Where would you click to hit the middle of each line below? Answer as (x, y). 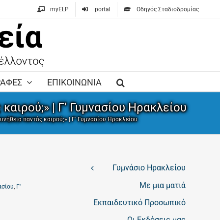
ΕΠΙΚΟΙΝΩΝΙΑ (74, 82)
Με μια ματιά (163, 186)
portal (103, 9)
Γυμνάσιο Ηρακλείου (148, 168)
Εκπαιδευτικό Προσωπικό (139, 203)
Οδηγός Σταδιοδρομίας (168, 9)
